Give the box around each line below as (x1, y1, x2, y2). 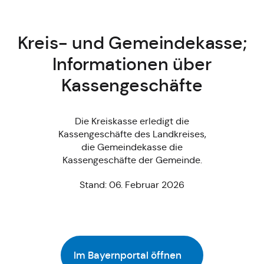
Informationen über (52, 52, 212, 75)
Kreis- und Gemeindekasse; (17, 31, 247, 54)
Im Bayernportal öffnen (74, 248, 181, 262)
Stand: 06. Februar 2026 (80, 179, 184, 190)
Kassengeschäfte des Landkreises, (58, 128, 206, 140)
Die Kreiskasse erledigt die (75, 115, 189, 127)
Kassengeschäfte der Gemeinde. (62, 154, 202, 166)
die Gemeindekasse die (81, 141, 183, 153)
